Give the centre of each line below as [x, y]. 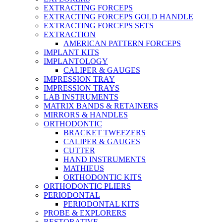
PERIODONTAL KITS [101, 204]
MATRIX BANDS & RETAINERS [101, 106]
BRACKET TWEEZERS [105, 133]
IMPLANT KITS [71, 52]
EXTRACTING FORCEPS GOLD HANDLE [118, 17]
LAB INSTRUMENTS [81, 97]
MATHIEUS [84, 168]
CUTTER [79, 150]
